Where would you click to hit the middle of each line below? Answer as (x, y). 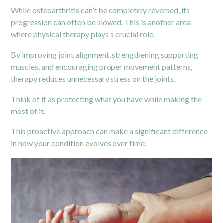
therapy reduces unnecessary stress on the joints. (93, 78)
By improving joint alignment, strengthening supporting (105, 54)
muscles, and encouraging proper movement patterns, (102, 66)
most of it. (28, 111)
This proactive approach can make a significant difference (110, 131)
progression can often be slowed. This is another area (101, 22)
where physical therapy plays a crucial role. (83, 34)
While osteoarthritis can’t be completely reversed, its (101, 10)
